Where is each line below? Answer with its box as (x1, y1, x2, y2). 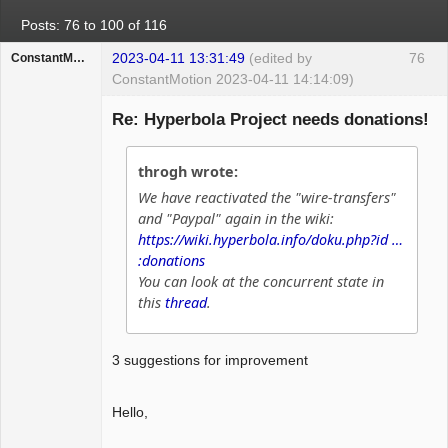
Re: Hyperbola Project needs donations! (112, 109, 429, 130)
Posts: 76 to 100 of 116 (21, 16, 168, 33)
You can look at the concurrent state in (138, 272, 385, 292)
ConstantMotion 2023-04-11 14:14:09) (112, 70, 354, 87)
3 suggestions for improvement (112, 351, 308, 368)
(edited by (249, 49, 312, 66)
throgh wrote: (138, 162, 239, 182)
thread (165, 293, 208, 313)
